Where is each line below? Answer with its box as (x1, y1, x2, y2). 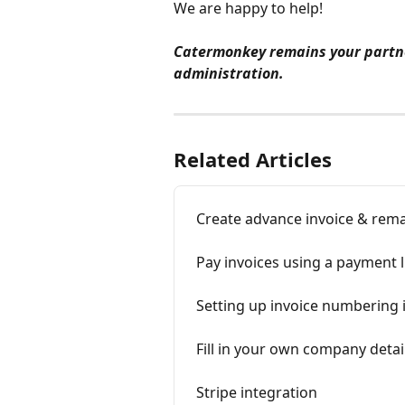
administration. (174, 63, 284, 84)
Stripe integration (196, 382, 317, 403)
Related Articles (174, 146, 332, 174)
